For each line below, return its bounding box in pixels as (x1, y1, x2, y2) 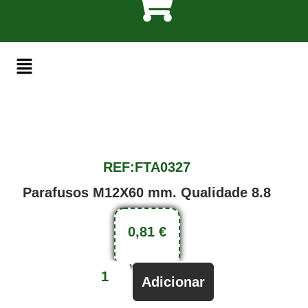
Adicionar (142, 274, 206, 290)
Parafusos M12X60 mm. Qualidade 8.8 (23, 185, 272, 201)
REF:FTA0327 (103, 159, 191, 175)
